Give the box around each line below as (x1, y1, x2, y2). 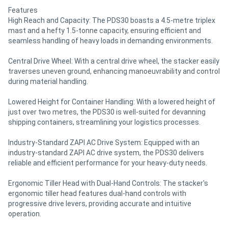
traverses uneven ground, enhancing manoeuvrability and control (8, 67, 220, 75)
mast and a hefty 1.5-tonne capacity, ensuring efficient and (8, 26, 201, 35)
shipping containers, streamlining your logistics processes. (8, 118, 201, 126)
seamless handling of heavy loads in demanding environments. (8, 36, 213, 45)
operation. (8, 209, 41, 218)
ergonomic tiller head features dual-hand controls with (8, 189, 186, 197)
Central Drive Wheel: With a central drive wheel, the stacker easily (8, 56, 219, 65)
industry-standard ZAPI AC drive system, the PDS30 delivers (8, 148, 204, 157)
